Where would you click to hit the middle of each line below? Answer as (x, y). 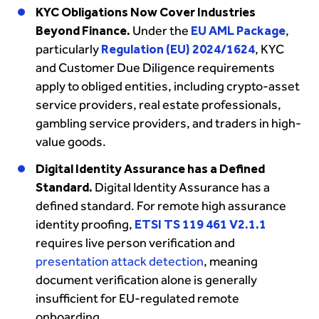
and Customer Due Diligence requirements (155, 68)
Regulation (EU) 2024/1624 (178, 49)
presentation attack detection (120, 262)
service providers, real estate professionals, (158, 105)
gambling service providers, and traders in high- (168, 124)
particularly (67, 49)
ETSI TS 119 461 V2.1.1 (200, 225)
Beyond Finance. (83, 31)
